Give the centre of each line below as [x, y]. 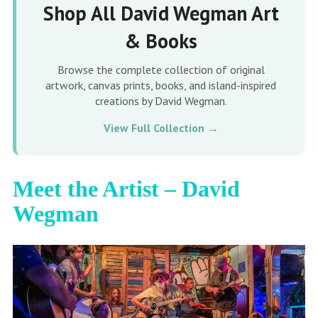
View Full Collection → [161, 127]
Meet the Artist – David [126, 188]
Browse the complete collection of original [161, 69]
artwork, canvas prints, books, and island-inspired [161, 85]
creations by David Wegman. [161, 100]
